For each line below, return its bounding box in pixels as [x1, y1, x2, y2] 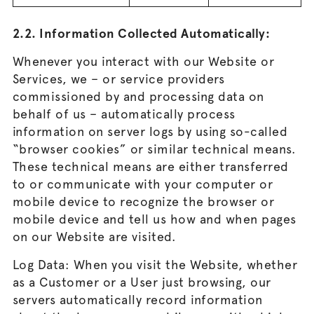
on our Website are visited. [12, 229, 177, 244]
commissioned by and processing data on [12, 89, 264, 104]
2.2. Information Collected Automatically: [12, 26, 271, 41]
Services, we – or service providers [12, 71, 225, 86]
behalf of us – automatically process [12, 107, 235, 121]
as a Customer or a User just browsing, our [12, 275, 271, 289]
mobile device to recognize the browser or [12, 194, 275, 209]
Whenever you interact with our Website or [12, 54, 275, 69]
